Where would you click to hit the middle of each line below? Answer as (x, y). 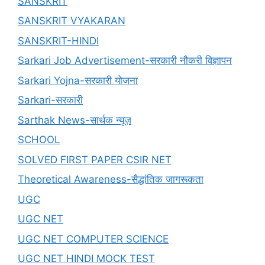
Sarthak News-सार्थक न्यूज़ (75, 120)
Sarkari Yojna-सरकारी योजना (78, 80)
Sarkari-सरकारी (50, 100)
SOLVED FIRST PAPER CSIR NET (95, 159)
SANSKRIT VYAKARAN (72, 21)
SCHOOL (39, 140)
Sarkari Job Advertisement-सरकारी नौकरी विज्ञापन (125, 61)
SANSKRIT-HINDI (58, 41)
